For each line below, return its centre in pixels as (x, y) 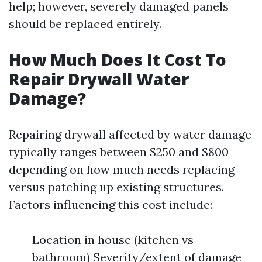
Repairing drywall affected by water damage (130, 134)
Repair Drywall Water (99, 79)
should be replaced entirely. (85, 24)
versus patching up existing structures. (116, 187)
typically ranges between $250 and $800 (119, 152)
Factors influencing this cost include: (111, 204)
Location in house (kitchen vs (113, 239)
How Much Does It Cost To (118, 60)
